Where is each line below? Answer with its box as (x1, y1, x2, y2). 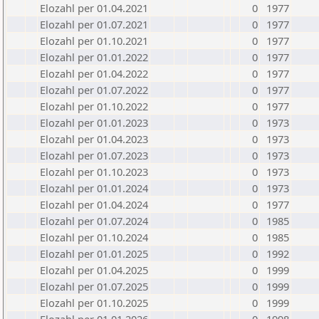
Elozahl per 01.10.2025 (40, 296, 148, 310)
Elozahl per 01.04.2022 (40, 66, 148, 80)
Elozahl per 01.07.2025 (40, 279, 148, 293)
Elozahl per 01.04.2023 (40, 132, 148, 146)
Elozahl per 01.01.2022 (40, 50, 148, 64)
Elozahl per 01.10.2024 (40, 230, 148, 244)
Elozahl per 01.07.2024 (40, 214, 148, 228)
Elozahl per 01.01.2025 (40, 246, 148, 261)
